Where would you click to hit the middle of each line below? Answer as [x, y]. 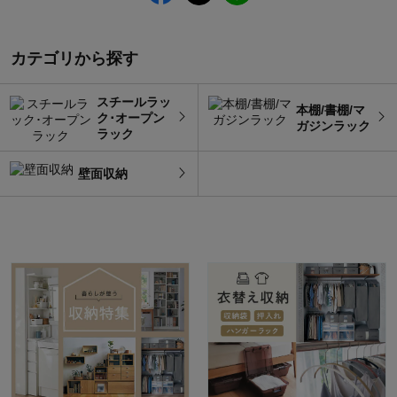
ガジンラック [333, 125]
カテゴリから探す [74, 59]
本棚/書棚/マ [331, 109]
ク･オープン [130, 117]
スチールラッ [133, 101]
